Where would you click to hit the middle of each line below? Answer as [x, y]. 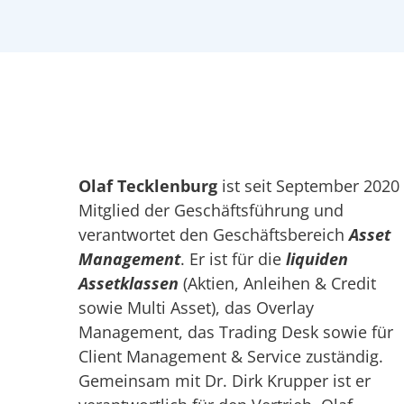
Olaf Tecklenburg [148, 186]
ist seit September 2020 [308, 186]
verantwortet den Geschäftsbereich [214, 235]
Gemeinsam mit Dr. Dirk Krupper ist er [225, 381]
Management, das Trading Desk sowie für [236, 332]
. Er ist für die [233, 259]
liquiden [317, 259]
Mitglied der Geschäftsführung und [211, 211]
